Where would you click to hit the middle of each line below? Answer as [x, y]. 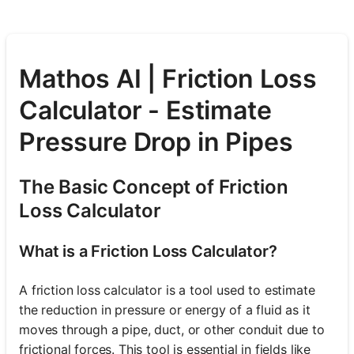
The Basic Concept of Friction [154, 186]
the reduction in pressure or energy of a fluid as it [165, 309]
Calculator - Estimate [145, 111]
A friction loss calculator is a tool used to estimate [167, 290]
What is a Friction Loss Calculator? [148, 251]
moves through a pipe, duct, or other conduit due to [172, 329]
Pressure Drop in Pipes [156, 142]
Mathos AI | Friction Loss [168, 79]
